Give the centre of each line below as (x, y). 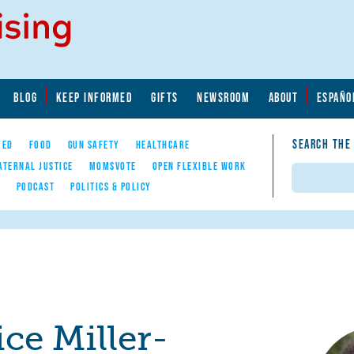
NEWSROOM (224, 97)
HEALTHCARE (163, 145)
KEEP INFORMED (94, 97)
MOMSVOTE (113, 166)
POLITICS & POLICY (111, 186)
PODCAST (35, 186)
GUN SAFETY (94, 145)
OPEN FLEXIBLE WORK (199, 166)
